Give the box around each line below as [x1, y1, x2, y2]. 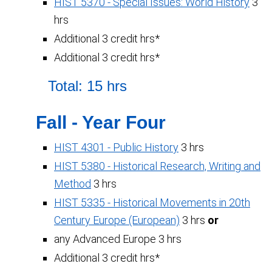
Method [54, 177, 91, 190]
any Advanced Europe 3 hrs [54, 233, 182, 245]
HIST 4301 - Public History [54, 141, 178, 154]
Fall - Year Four [36, 112, 166, 132]
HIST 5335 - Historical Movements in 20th [54, 196, 250, 209]
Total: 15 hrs [48, 78, 127, 94]
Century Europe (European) [54, 214, 180, 226]
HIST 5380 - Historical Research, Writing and [54, 160, 260, 172]
